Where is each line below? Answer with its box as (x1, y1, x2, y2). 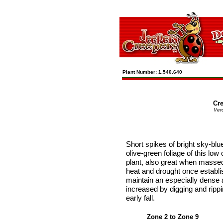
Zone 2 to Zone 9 (147, 213, 199, 221)
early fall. (126, 194, 155, 202)
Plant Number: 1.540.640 (122, 69, 185, 75)
